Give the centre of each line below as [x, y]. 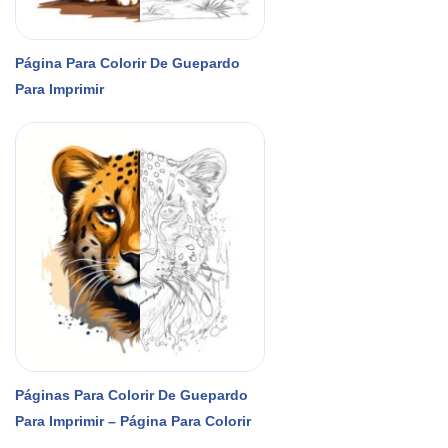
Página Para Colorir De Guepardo [127, 62]
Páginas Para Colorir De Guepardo [131, 394]
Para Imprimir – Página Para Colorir [133, 420]
